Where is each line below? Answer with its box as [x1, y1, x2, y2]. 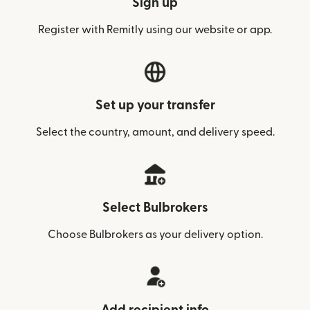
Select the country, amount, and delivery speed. [35, 127, 275, 138]
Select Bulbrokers [102, 201, 208, 215]
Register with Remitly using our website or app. [38, 24, 272, 35]
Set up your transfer [95, 99, 215, 112]
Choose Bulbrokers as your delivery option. [47, 229, 263, 240]
